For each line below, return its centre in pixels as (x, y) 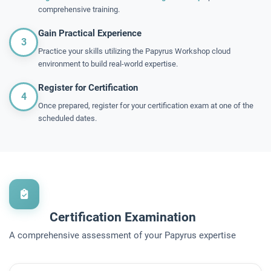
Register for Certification (88, 88)
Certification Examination (122, 217)
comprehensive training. (79, 9)
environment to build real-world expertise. (108, 64)
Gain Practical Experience (90, 33)
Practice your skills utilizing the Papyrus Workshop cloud (134, 51)
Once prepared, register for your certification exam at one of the (146, 106)
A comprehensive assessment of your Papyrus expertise (122, 235)
